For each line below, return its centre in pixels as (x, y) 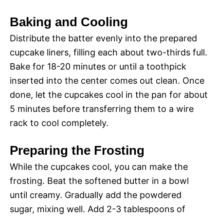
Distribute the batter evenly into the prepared (103, 38)
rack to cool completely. (59, 123)
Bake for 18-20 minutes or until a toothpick (98, 67)
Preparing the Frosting (77, 151)
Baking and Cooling (69, 22)
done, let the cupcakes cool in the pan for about (109, 95)
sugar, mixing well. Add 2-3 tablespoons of (98, 209)
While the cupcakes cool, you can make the (99, 167)
